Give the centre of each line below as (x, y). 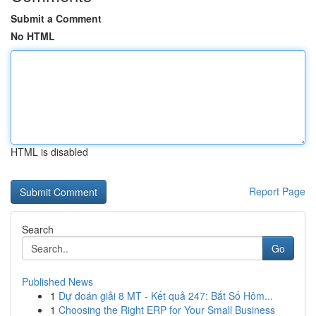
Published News (57, 281)
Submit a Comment (56, 18)
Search (38, 229)
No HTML (33, 36)
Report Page (277, 191)
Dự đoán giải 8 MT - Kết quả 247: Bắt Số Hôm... (166, 296)
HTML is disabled (49, 152)
